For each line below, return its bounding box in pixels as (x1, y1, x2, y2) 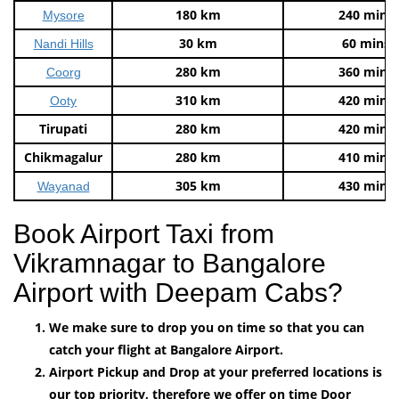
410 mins (338, 148, 394, 166)
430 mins (338, 176, 394, 194)
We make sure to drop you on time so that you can (49, 318, 364, 336)
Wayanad (37, 178, 90, 193)
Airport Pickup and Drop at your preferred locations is (49, 362, 382, 380)
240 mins (338, 5, 394, 23)
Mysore (42, 7, 85, 22)
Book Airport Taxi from (13, 218, 274, 248)
